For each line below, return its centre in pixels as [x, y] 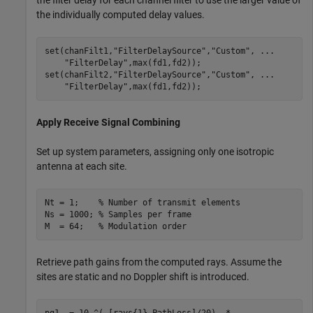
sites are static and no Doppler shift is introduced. [143, 277]
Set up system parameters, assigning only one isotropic [155, 152]
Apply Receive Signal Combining [108, 122]
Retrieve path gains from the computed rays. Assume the [159, 262]
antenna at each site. [82, 166]
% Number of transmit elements [169, 202]
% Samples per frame [145, 214]
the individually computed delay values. [121, 15]
